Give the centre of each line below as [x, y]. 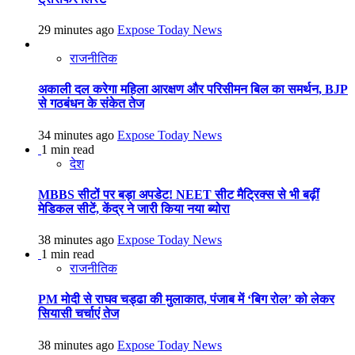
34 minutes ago [78, 135]
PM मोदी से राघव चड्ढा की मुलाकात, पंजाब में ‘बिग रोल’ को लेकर [186, 300]
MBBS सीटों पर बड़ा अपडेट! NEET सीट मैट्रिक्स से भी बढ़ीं [179, 194]
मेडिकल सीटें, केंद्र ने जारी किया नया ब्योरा [134, 208]
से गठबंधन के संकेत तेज [91, 104]
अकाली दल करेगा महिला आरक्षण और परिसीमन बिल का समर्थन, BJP [193, 90]
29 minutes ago [78, 29]
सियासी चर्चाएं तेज [78, 314]
